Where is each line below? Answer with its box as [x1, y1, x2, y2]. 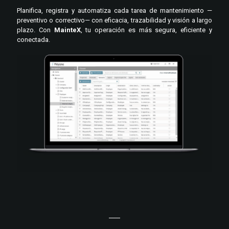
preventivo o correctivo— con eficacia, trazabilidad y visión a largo [17, 16, 212, 24]
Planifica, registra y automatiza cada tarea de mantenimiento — [17, 6, 212, 14]
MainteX [54, 26, 81, 34]
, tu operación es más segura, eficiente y [80, 26, 213, 34]
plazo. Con [17, 26, 54, 34]
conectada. [17, 35, 50, 43]
